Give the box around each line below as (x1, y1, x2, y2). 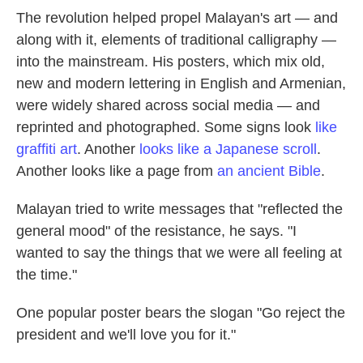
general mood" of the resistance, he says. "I (16, 223, 297, 239)
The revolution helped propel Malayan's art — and (16, 10, 338, 26)
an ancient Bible (217, 163, 321, 179)
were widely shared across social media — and (16, 97, 320, 113)
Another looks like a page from (16, 163, 217, 179)
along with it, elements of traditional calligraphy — (16, 32, 336, 48)
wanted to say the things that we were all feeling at (16, 245, 342, 261)
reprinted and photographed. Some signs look (16, 119, 315, 135)
